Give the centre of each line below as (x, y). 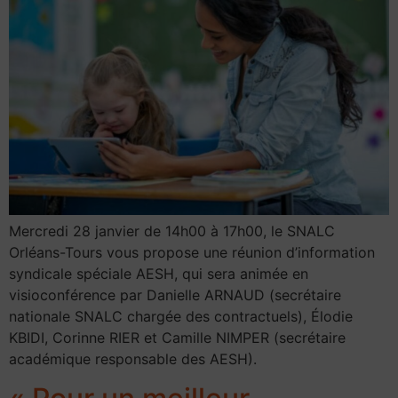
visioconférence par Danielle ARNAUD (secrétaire (175, 295)
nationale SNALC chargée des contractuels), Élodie (181, 316)
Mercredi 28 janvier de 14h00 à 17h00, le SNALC (172, 231)
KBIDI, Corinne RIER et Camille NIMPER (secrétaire (177, 337)
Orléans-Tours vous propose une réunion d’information (192, 252)
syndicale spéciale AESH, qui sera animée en (159, 273)
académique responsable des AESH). (133, 358)
